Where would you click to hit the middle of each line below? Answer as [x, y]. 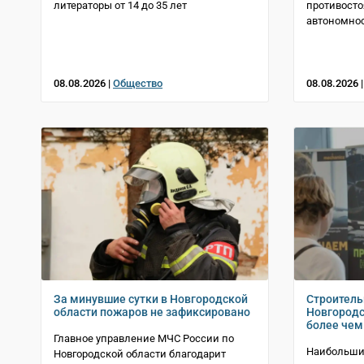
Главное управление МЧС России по [144, 339]
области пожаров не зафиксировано [152, 312]
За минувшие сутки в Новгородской [151, 299]
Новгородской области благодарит [140, 354]
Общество [138, 84]
